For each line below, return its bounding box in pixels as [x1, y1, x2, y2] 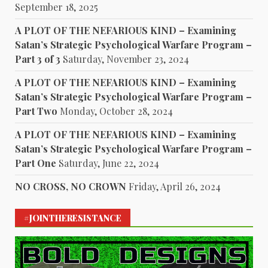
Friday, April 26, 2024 [129, 180, 221, 193]
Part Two [15, 105, 57, 118]
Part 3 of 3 [15, 53, 60, 66]
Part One [15, 157, 56, 170]
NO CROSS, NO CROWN [15, 180, 126, 193]
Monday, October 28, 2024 [60, 105, 173, 118]
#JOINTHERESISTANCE [24, 212, 121, 224]
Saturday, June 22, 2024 [59, 157, 159, 170]
